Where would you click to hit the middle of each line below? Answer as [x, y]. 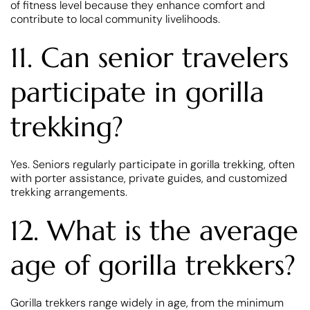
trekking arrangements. [69, 192]
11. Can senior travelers [149, 57]
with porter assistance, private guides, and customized [149, 178]
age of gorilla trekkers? [153, 265]
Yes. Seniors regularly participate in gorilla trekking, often [153, 164]
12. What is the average [154, 230]
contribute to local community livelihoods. [115, 19]
